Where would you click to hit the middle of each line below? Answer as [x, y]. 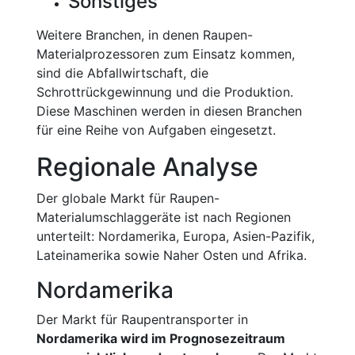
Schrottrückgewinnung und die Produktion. [165, 92]
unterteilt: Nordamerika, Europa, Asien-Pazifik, [176, 236]
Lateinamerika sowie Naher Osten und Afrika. [172, 255]
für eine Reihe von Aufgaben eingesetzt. [156, 130]
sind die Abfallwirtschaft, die [122, 73]
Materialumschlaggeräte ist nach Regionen [164, 217]
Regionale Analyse [147, 167]
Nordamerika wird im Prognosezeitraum [161, 338]
